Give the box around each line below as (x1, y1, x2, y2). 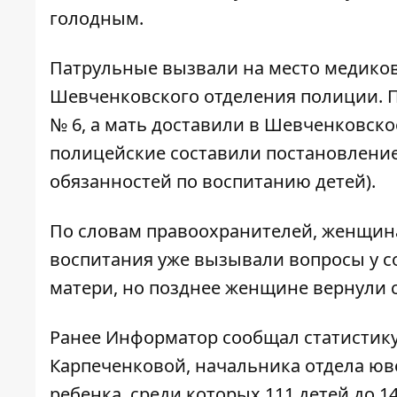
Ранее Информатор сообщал (50, 325, 300, 349)
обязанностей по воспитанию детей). (50, 169, 376, 193)
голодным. (50, 6, 144, 30)
